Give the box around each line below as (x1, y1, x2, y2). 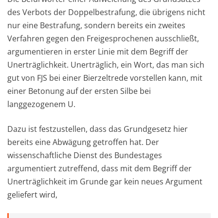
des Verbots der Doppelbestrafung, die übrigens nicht (7, 6, 205, 18)
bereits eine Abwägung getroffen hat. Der (7, 136, 159, 147)
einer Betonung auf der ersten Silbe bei (7, 85, 151, 96)
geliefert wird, (7, 189, 57, 200)
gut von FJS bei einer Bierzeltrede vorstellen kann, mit (7, 72, 202, 83)
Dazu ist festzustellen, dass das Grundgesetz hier (7, 123, 188, 134)
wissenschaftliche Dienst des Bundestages (7, 149, 162, 161)
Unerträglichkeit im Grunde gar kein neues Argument (7, 176, 202, 187)
